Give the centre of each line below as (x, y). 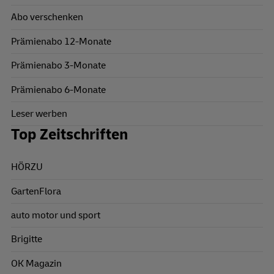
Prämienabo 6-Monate (58, 90)
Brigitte (27, 239)
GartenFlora (36, 191)
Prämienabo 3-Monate (58, 66)
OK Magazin (36, 263)
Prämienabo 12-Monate (61, 41)
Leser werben (39, 113)
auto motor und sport (56, 216)
